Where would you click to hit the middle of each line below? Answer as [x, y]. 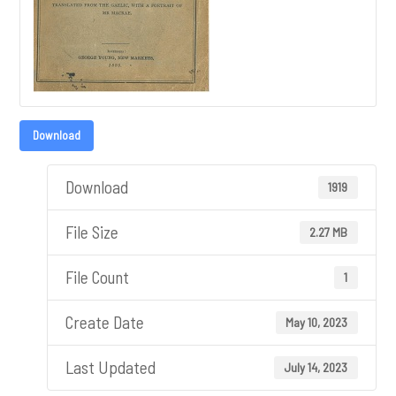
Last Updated [111, 368]
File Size [92, 232]
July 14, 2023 [316, 367]
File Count [98, 278]
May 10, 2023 [317, 322]
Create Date [105, 323]
